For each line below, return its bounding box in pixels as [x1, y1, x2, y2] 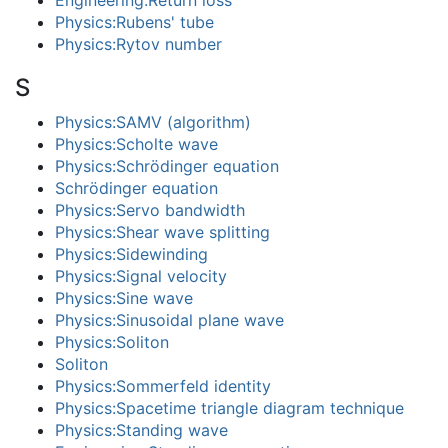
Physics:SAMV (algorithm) [55, 112, 251, 132]
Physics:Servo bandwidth [55, 200, 245, 220]
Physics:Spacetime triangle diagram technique [55, 398, 404, 418]
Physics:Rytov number [55, 34, 222, 54]
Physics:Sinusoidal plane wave [55, 310, 284, 330]
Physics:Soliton [55, 332, 169, 352]
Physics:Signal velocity [55, 266, 227, 286]
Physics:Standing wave [55, 420, 228, 440]
